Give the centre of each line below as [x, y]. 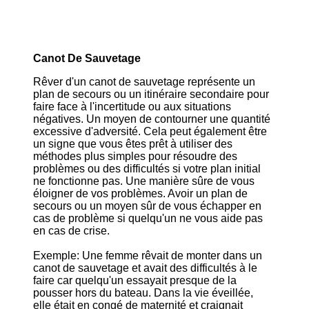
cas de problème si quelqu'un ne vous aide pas [148, 218]
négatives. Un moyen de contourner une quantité [152, 119]
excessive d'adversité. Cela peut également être [150, 131]
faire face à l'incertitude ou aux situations [132, 107]
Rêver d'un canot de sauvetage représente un [144, 82]
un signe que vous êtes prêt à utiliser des [133, 144]
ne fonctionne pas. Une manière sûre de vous [144, 181]
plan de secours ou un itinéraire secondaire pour [151, 94]
